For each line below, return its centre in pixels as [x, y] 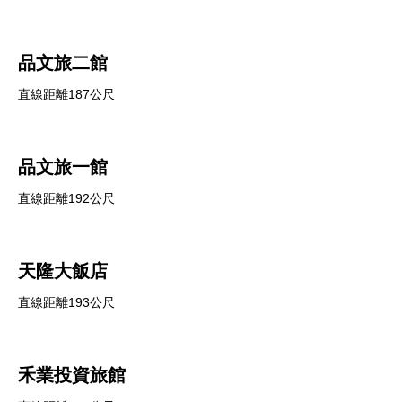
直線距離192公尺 [66, 198]
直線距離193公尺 [66, 302]
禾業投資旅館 [72, 375]
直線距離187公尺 [66, 94]
